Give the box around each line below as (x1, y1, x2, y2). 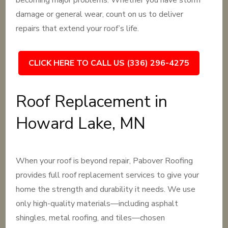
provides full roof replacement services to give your (16, 169, 199, 181)
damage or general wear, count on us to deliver (16, 9, 184, 20)
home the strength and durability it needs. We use (16, 184, 196, 195)
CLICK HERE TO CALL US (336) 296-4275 (28, 58, 190, 69)
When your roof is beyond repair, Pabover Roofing (16, 155, 193, 166)
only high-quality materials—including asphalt (16, 198, 179, 209)
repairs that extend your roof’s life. (16, 23, 139, 34)
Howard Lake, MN (16, 112, 146, 134)
